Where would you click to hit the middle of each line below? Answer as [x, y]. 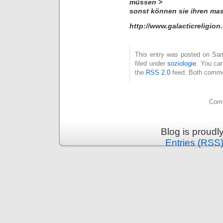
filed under [151, 64]
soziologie [182, 64]
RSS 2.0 [158, 73]
